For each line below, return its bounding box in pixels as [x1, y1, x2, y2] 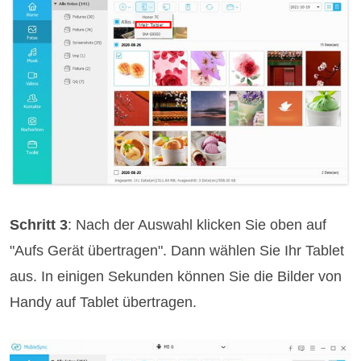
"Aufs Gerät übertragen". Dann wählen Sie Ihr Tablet [10, 242, 345, 259]
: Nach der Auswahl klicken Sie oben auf [68, 216, 327, 233]
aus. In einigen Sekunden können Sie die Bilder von [10, 268, 342, 284]
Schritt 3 [10, 216, 68, 233]
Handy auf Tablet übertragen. [10, 293, 197, 310]
